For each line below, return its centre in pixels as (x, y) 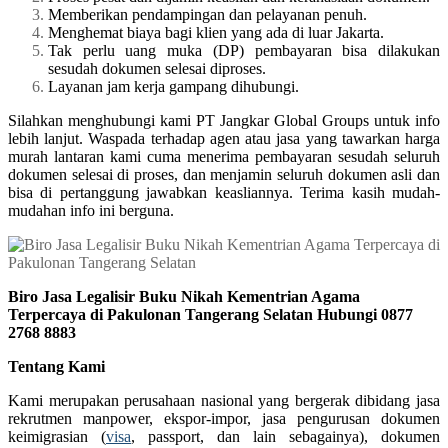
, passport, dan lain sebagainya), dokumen (285, 436)
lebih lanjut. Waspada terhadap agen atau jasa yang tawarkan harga (224, 138)
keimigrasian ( (57, 436)
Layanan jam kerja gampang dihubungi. (173, 86)
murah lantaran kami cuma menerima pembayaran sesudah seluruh (224, 156)
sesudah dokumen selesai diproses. (157, 68)
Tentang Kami (56, 366)
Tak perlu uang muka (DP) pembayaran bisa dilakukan (244, 50)
